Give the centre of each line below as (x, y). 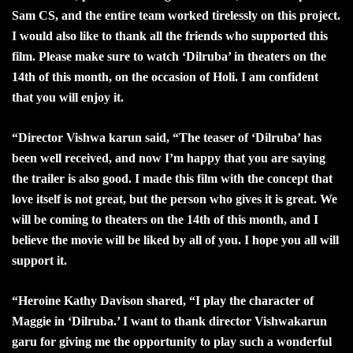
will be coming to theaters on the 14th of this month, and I (165, 219)
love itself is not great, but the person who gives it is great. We (175, 199)
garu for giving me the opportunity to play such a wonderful (172, 341)
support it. (39, 260)
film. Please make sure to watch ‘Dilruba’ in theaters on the (169, 56)
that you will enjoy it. (68, 97)
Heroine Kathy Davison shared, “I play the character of (166, 300)
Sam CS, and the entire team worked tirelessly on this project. (176, 15)
